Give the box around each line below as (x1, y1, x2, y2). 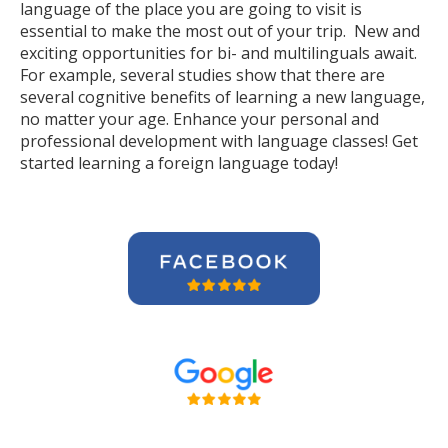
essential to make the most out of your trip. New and (20, 20, 420, 42)
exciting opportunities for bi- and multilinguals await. (20, 42, 417, 64)
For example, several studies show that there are (20, 64, 385, 86)
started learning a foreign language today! (20, 152, 338, 174)
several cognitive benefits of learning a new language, (20, 86, 425, 108)
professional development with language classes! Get (20, 130, 418, 152)
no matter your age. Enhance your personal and (20, 108, 379, 130)
